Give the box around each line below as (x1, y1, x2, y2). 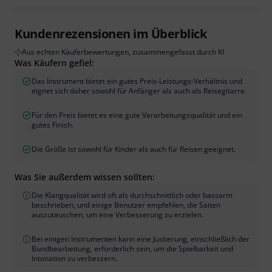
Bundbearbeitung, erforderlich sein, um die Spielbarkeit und (32, 243, 233, 254)
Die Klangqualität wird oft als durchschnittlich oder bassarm (32, 189, 233, 200)
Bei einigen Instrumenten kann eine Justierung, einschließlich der (32, 233, 250, 244)
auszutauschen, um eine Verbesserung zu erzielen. (32, 209, 203, 220)
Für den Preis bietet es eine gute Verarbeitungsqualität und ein (32, 109, 242, 120)
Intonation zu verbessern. (32, 253, 117, 263)
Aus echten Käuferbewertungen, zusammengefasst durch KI (22, 46, 224, 57)
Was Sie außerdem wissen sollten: (15, 171, 155, 183)
